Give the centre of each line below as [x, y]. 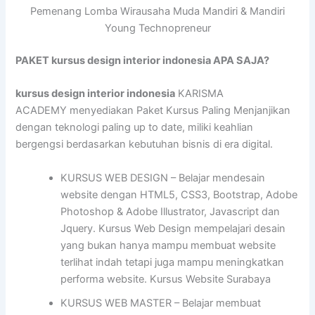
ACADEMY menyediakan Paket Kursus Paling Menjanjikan [153, 111]
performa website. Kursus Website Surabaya [166, 279]
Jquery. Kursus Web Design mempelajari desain [173, 228]
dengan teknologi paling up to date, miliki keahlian [135, 128]
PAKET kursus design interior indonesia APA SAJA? [143, 60]
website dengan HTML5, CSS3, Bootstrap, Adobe [179, 194]
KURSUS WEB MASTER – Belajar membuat [161, 303]
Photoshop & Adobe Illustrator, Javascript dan [171, 211]
